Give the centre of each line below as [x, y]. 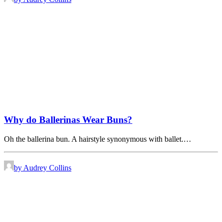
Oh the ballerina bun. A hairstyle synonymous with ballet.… [98, 139]
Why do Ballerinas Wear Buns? [68, 119]
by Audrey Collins [43, 167]
